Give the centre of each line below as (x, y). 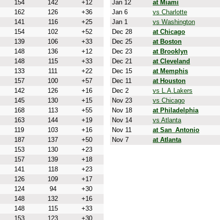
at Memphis (170, 71)
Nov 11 (121, 130)
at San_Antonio (176, 130)
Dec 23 (121, 51)
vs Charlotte (170, 12)
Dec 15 (121, 71)
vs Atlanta (167, 120)
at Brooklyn (170, 51)
